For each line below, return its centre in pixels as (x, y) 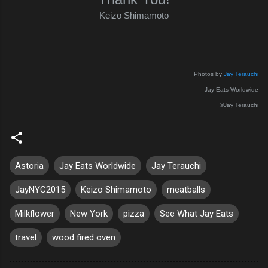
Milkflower (35, 213)
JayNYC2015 (40, 189)
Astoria (29, 165)
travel (26, 237)
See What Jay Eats (197, 213)
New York (89, 213)
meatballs (186, 189)
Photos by (209, 74)
